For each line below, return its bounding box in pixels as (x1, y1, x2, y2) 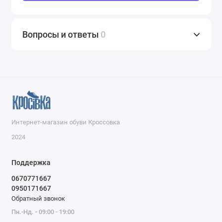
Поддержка (11, 159, 51, 167)
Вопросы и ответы (22, 29, 101, 40)
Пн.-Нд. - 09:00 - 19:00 (11, 208, 74, 216)
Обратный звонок (11, 194, 65, 202)
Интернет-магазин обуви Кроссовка (11, 118, 120, 126)
